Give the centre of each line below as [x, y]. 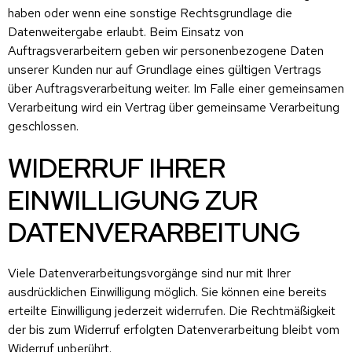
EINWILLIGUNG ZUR [133, 200]
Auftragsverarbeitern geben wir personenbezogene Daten [166, 50]
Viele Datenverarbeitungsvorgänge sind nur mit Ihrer [149, 273]
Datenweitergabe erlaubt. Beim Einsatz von [126, 31]
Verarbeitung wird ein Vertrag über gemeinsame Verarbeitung [174, 107]
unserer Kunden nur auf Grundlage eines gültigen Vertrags [165, 69]
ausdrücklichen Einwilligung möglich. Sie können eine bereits [167, 291]
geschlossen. [43, 126]
